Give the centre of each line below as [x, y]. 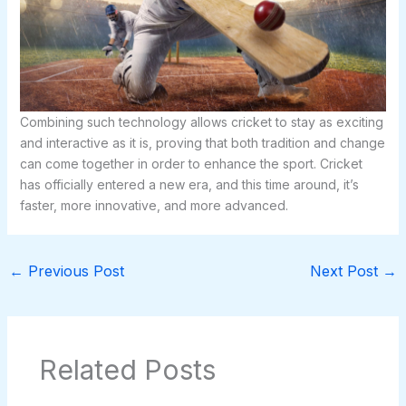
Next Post [347, 271]
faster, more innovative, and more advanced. [154, 205]
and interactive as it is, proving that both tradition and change [202, 142]
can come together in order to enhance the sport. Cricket [191, 163]
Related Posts [127, 369]
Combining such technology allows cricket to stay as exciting [201, 121]
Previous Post [73, 271]
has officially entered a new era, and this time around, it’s [189, 184]
